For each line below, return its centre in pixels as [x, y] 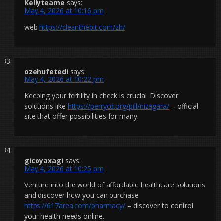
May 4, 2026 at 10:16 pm [64, 10]
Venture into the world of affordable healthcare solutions [115, 184]
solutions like [46, 106]
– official [184, 106]
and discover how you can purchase [81, 195]
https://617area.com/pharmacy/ [75, 205]
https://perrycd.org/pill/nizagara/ [118, 106]
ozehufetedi [46, 71]
